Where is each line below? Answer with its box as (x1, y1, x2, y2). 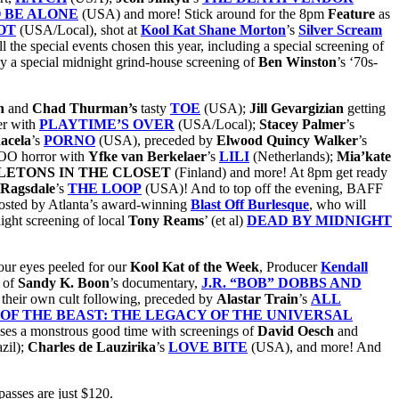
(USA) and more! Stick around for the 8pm (78, 5, 328, 21)
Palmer (302, 116, 346, 132)
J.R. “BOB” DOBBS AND (201, 274, 362, 290)
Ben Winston (258, 53, 337, 69)
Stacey (259, 116, 298, 132)
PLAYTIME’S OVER (39, 116, 175, 132)
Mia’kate (337, 148, 391, 164)
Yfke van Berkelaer (88, 148, 207, 164)
